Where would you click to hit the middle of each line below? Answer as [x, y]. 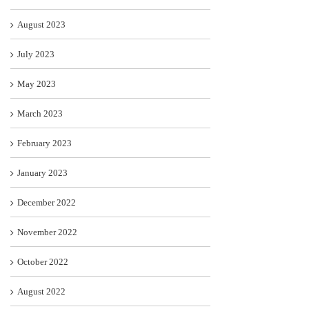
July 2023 [36, 54]
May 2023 [37, 84]
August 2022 [41, 292]
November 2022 [47, 232]
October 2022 [43, 262]
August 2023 [41, 25]
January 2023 [42, 173]
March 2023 [40, 114]
